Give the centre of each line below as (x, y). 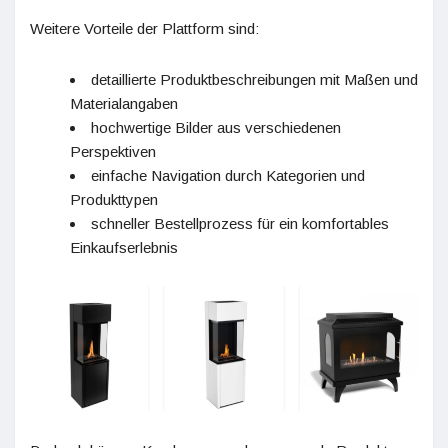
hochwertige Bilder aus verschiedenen (216, 128)
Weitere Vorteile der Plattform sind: (144, 29)
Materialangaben (124, 104)
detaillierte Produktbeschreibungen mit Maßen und (254, 80)
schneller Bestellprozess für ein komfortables (240, 224)
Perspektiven (113, 152)
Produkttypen (114, 200)
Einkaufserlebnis (124, 248)
